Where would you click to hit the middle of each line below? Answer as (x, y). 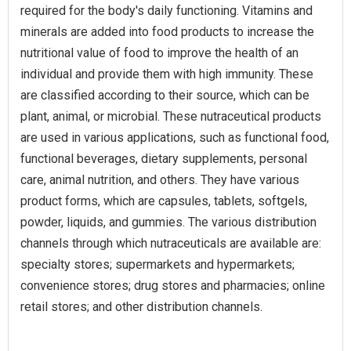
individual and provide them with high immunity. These (167, 74)
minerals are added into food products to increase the (167, 32)
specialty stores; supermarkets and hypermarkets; (157, 264)
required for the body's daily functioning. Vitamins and (166, 11)
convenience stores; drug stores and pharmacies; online (173, 286)
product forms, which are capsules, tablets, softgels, (164, 201)
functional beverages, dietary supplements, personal (164, 159)
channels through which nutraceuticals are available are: (171, 243)
